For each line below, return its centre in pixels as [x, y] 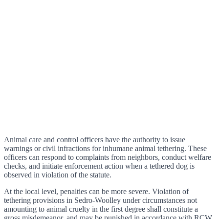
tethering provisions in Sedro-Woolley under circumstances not [100, 200]
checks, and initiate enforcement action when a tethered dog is [99, 166]
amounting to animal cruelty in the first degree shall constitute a [101, 209]
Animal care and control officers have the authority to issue [95, 139]
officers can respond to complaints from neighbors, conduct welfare [108, 157]
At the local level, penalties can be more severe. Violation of [96, 191]
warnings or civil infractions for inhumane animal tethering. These [105, 148]
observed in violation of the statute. [58, 175]
